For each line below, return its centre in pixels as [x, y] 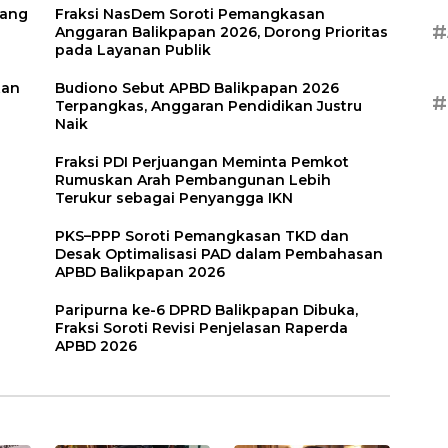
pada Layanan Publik [133, 49]
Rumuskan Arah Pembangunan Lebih [193, 179]
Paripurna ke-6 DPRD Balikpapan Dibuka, [207, 309]
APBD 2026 [96, 345]
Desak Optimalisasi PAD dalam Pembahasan [219, 253]
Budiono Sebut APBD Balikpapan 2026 [197, 87]
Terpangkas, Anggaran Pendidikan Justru [209, 105]
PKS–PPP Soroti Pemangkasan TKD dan [202, 235]
